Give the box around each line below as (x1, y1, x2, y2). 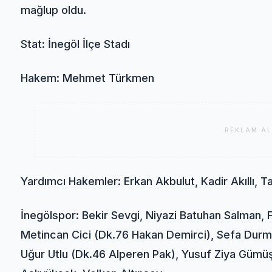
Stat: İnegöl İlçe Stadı (21, 38, 131, 51)
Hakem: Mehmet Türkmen (21, 72, 155, 85)
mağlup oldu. (21, 4, 87, 17)
